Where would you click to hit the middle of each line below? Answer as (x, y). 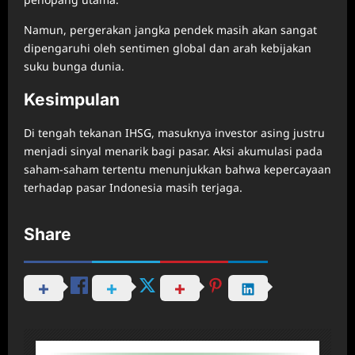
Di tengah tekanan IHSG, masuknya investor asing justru (174, 132)
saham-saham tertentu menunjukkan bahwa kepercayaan (177, 169)
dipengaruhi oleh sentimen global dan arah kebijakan (168, 48)
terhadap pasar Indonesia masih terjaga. (133, 187)
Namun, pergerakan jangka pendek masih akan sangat (170, 29)
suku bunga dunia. (74, 66)
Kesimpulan (72, 99)
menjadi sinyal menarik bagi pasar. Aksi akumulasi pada (173, 151)
